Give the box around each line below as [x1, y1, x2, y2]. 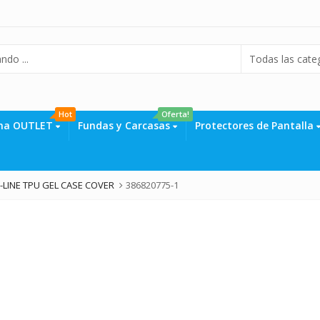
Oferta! [161, 108, 190, 119]
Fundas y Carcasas [78, 118, 171, 132]
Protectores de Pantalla [195, 118, 317, 132]
